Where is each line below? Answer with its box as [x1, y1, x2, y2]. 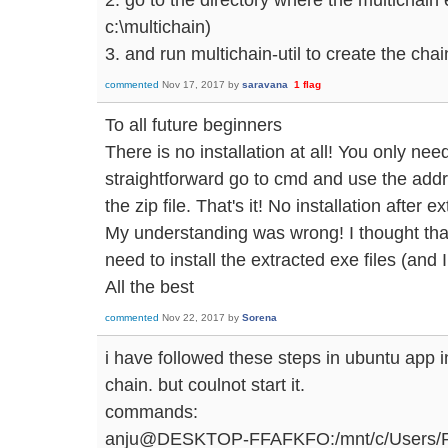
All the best [105, 276, 194, 298]
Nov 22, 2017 [162, 312, 225, 324]
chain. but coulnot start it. [105, 374, 305, 396]
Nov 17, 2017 [162, 79, 225, 91]
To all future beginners [105, 114, 282, 136]
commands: [105, 401, 198, 423]
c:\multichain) [105, 16, 211, 38]
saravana [242, 79, 288, 91]
